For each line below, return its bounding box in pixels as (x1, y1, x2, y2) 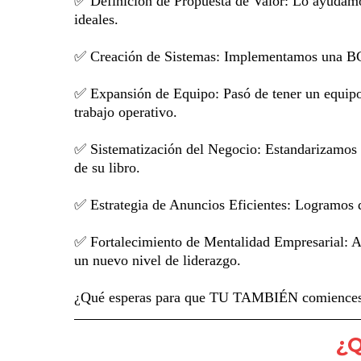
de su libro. (74, 160, 140, 176)
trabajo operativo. (74, 104, 177, 121)
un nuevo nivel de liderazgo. (74, 252, 241, 269)
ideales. (74, 11, 118, 28)
